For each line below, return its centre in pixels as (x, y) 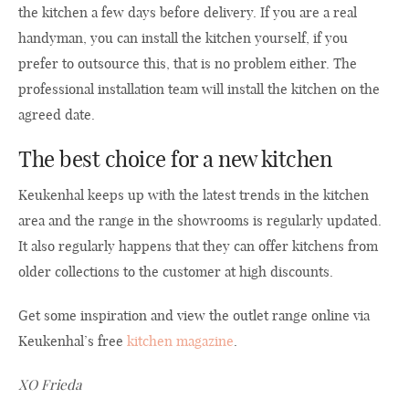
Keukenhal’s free (73, 341)
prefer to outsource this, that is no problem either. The (188, 64)
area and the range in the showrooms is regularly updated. (200, 221)
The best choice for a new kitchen (175, 159)
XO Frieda (50, 385)
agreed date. (57, 115)
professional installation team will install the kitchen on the (199, 89)
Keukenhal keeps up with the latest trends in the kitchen (194, 195)
